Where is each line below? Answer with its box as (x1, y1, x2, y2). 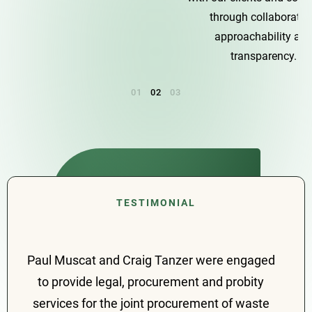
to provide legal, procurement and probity (38, 274, 264, 289)
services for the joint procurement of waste (32, 295, 270, 311)
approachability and (52, 30, 151, 43)
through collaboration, (47, 10, 156, 24)
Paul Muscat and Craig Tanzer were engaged (26, 252, 275, 267)
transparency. (68, 49, 135, 63)
